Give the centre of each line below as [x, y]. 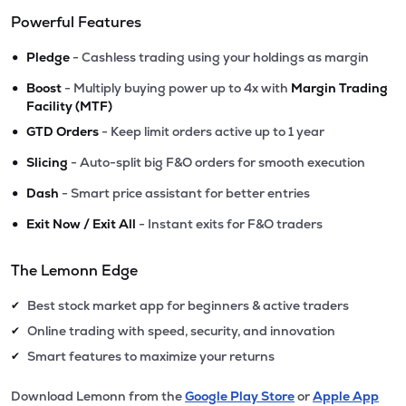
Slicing [47, 162]
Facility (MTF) [69, 106]
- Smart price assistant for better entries [184, 193]
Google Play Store [240, 396]
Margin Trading [339, 88]
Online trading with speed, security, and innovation [181, 331]
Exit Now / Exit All [81, 224]
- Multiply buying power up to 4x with [176, 88]
